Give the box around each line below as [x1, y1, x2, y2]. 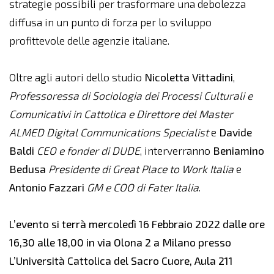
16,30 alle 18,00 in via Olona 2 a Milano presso [9, 236, 231, 249]
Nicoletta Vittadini [144, 71, 233, 84]
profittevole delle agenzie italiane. [9, 34, 169, 47]
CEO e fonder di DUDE [37, 144, 140, 157]
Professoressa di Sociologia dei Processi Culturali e [9, 89, 253, 102]
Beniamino [213, 144, 264, 157]
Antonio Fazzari [9, 181, 84, 194]
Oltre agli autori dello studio [9, 71, 144, 84]
